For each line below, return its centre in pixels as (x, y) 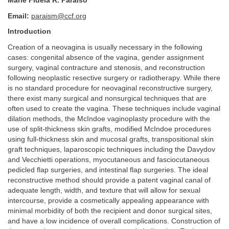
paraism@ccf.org (59, 16)
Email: (19, 16)
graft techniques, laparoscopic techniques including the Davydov (111, 149)
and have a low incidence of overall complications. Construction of (114, 221)
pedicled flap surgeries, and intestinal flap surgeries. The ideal (108, 170)
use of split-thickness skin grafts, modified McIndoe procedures (109, 129)
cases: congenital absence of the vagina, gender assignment (106, 57)
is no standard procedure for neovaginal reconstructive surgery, (110, 88)
